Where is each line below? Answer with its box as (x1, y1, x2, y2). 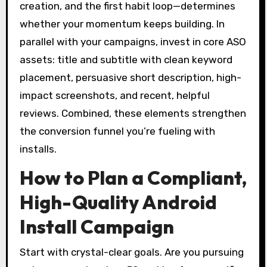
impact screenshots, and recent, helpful (19, 89, 210, 102)
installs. (19, 143, 57, 156)
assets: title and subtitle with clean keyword (19, 54, 232, 66)
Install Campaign (19, 215, 174, 239)
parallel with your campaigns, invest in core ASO (19, 36, 246, 48)
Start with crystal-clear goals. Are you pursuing (19, 246, 244, 258)
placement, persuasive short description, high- (19, 72, 241, 84)
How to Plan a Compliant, (19, 166, 247, 190)
